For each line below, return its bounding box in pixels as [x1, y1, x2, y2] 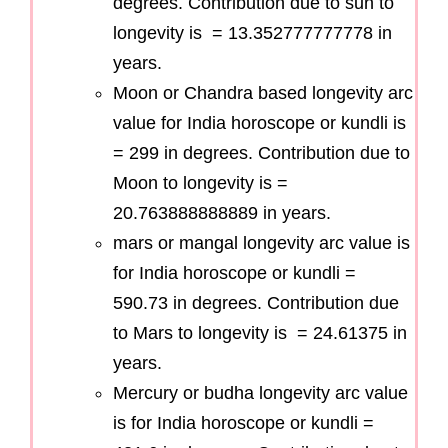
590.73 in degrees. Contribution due [113, 293, 399, 314]
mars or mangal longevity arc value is [113, 233, 410, 254]
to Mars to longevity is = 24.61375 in [113, 323, 407, 344]
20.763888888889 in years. [113, 203, 331, 224]
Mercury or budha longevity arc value [113, 383, 408, 404]
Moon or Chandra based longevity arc [113, 83, 413, 104]
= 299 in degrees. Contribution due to [113, 143, 410, 164]
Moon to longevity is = [113, 173, 288, 194]
